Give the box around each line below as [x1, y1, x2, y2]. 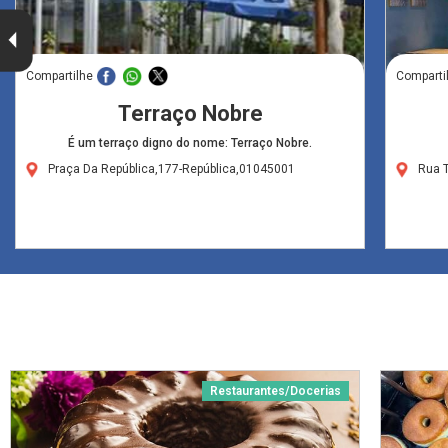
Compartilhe [26, 68, 93, 83]
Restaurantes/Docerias [210, 383, 341, 398]
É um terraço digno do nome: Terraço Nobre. [68, 135, 312, 150]
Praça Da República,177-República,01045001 [48, 161, 295, 176]
